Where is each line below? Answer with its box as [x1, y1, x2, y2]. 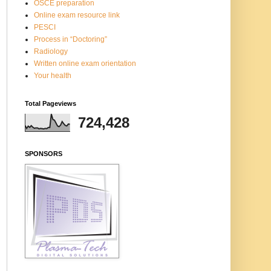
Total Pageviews [25, 99, 76, 107]
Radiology [34, 47, 68, 56]
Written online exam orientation [34, 59, 136, 68]
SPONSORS [25, 149, 62, 157]
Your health [34, 71, 71, 80]
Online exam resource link [34, 10, 120, 19]
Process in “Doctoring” [34, 34, 107, 44]
